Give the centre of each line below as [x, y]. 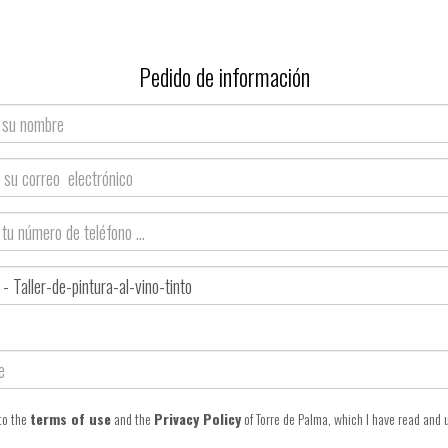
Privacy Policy [197, 418]
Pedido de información [224, 76]
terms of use [70, 418]
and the [132, 418]
